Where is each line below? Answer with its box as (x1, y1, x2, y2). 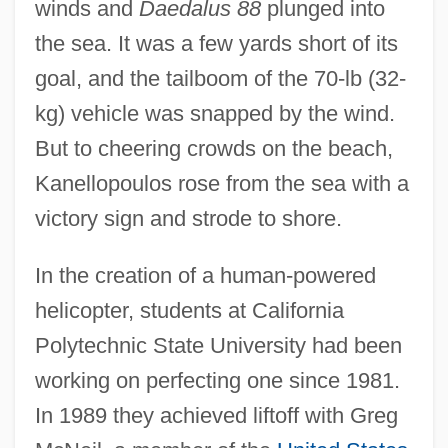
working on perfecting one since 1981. (34, 367, 400, 393)
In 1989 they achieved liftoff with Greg (34, 402, 398, 428)
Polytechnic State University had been (34, 332, 402, 358)
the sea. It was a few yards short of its (34, 30, 398, 56)
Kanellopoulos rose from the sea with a (34, 170, 409, 196)
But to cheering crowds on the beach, (34, 135, 393, 161)
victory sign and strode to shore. (34, 205, 342, 231)
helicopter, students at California (34, 297, 344, 323)
